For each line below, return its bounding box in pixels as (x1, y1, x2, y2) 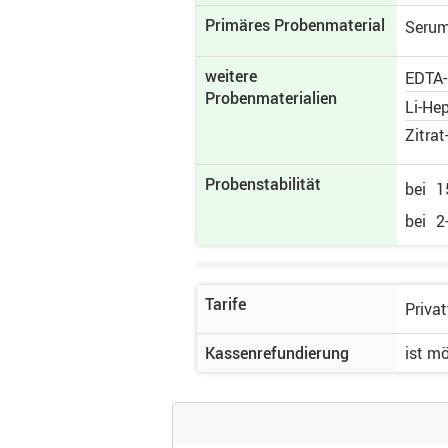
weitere (205, 65, 257, 87)
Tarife (205, 293, 246, 315)
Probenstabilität (205, 173, 321, 195)
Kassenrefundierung (205, 342, 349, 364)
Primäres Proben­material (205, 14, 385, 36)
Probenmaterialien (205, 87, 337, 109)
